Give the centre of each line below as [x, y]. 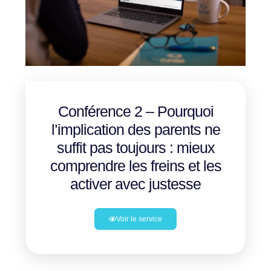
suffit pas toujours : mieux [135, 147]
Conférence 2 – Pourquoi [135, 111]
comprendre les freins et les [135, 165]
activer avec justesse [135, 184]
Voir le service [139, 219]
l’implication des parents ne [135, 129]
